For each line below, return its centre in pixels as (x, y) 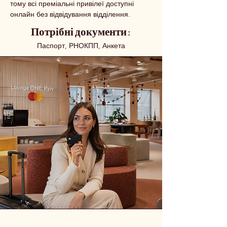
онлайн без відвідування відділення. (70, 14)
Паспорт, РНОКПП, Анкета (81, 46)
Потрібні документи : (81, 31)
